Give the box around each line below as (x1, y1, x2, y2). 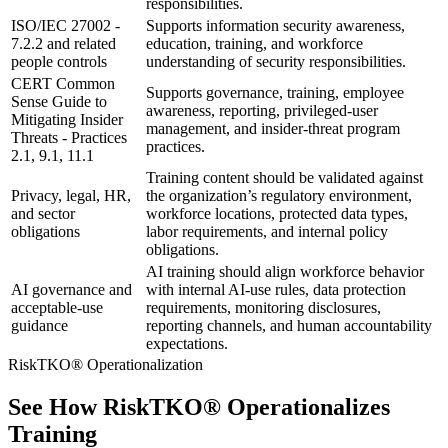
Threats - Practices (11, 129, 127, 147)
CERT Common (11, 75, 115, 93)
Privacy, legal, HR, (11, 187, 131, 205)
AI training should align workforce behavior (146, 263, 424, 281)
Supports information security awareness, (146, 17, 405, 35)
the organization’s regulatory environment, (146, 187, 412, 205)
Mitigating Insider (11, 111, 123, 129)
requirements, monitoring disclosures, (146, 299, 381, 317)
